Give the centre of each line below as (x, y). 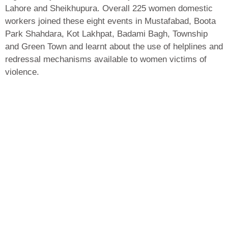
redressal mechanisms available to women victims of (106, 59)
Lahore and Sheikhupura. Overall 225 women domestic (109, 8)
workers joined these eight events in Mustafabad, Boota (110, 21)
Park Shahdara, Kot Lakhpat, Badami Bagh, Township (106, 34)
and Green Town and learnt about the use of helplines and (114, 47)
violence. (22, 72)
